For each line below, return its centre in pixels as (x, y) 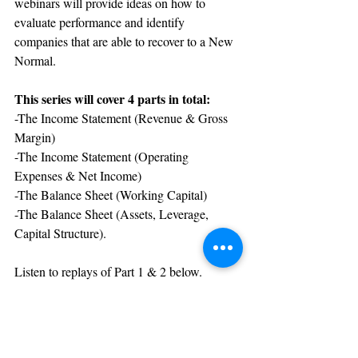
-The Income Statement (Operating (103, 157)
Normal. (35, 61)
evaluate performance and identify (101, 22)
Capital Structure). (60, 233)
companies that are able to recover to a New (125, 42)
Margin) (35, 137)
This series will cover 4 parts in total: (114, 99)
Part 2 (30, 330)
